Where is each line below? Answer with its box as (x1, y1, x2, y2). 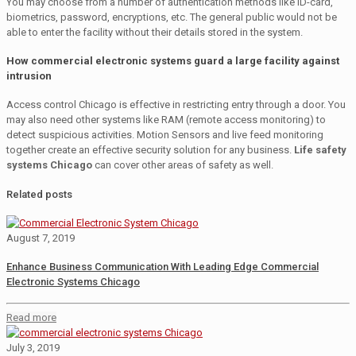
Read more (6, 311, 56, 323)
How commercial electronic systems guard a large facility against (6, 54, 339, 67)
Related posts (6, 188, 72, 200)
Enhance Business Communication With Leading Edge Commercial (6, 261, 319, 273)
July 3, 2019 (6, 341, 60, 354)
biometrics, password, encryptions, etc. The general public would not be (6, 10, 337, 23)
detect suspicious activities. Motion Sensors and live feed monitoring (6, 129, 323, 141)
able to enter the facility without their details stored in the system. (6, 25, 303, 38)
